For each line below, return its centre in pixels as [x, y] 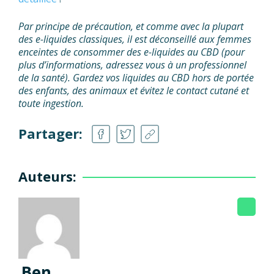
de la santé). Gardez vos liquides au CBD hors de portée [136, 78]
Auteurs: [47, 176]
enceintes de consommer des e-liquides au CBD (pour [131, 52]
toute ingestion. [51, 104]
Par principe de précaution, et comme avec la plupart [131, 27]
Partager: [50, 134]
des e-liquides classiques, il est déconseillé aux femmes [135, 39]
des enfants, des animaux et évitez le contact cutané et [134, 91]
